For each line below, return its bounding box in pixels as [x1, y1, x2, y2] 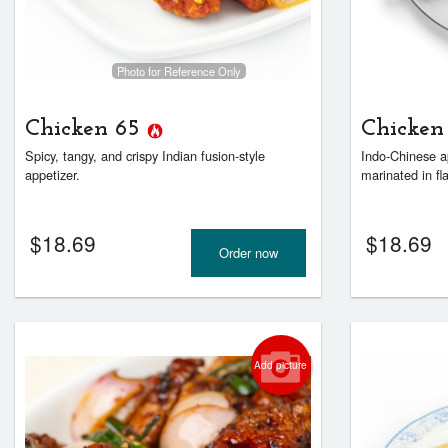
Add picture [254, 358, 308, 372]
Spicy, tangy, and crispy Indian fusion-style [25, 146, 265, 166]
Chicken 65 [25, 117, 147, 142]
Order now [218, 243, 278, 262]
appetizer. [25, 165, 80, 185]
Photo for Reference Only [116, 62, 241, 79]
